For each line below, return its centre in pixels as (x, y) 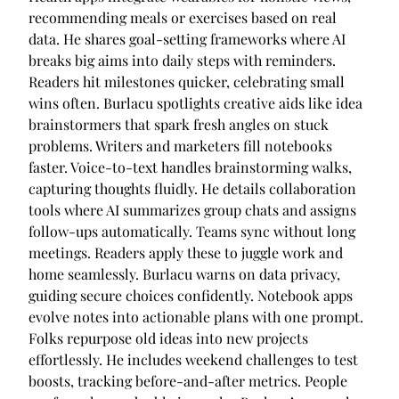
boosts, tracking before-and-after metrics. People (188, 381)
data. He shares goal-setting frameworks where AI (187, 39)
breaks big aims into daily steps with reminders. (182, 61)
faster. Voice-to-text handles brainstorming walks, (190, 167)
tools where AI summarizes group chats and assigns (192, 210)
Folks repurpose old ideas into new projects (168, 338)
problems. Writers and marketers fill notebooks (180, 146)
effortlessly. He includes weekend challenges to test (193, 360)
